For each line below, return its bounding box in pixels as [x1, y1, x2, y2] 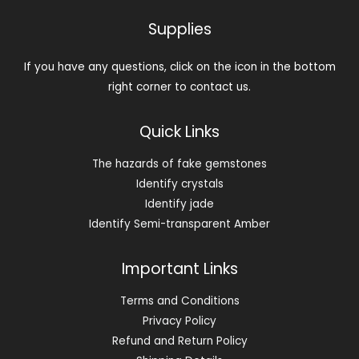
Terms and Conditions [119, 293, 240, 309]
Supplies [147, 18, 212, 40]
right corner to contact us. [108, 79, 251, 95]
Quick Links [139, 120, 220, 143]
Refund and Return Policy [111, 333, 248, 349]
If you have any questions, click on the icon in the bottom [23, 58, 336, 75]
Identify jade [145, 196, 214, 212]
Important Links [121, 258, 238, 280]
